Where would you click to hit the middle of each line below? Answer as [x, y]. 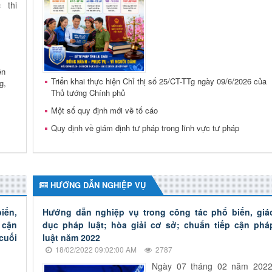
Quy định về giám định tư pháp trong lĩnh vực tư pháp [145, 128]
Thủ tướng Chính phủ [88, 93]
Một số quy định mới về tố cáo [105, 110]
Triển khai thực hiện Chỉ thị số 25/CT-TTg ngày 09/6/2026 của [159, 81]
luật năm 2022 [72, 237]
